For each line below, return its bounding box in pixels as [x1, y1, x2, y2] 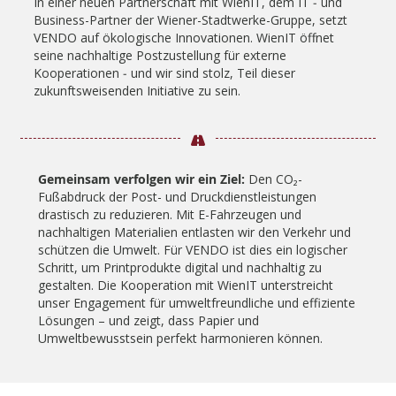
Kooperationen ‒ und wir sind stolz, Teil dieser [34, 65, 295, 82]
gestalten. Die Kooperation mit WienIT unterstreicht [38, 277, 333, 294]
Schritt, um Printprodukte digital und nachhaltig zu [38, 259, 322, 277]
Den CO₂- [245, 171, 302, 188]
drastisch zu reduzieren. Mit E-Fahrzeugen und [38, 206, 301, 224]
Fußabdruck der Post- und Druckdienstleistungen [38, 188, 316, 206]
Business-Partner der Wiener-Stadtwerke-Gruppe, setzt [34, 11, 347, 29]
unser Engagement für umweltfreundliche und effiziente [38, 294, 355, 312]
